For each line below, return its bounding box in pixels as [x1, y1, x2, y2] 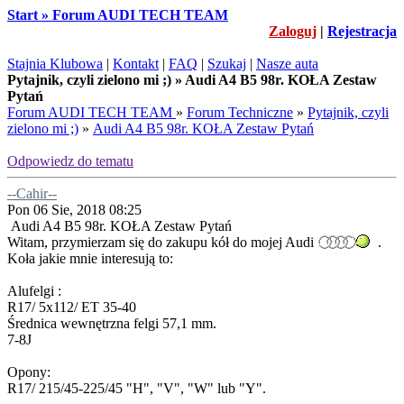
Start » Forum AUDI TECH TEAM [7, 7, 228, 23]
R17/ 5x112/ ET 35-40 [7, 299, 136, 315]
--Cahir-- [7, 186, 57, 201]
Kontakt [113, 56, 159, 71]
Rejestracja [327, 23, 397, 39]
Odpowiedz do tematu [7, 153, 133, 169]
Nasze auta [256, 56, 318, 71]
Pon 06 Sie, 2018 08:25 [7, 202, 142, 217]
